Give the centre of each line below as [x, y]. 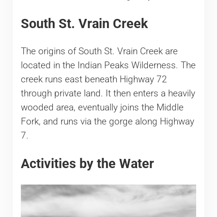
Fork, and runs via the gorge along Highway [107, 122]
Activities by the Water [87, 164]
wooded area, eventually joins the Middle [102, 108]
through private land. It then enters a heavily [108, 94]
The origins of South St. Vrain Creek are [99, 52]
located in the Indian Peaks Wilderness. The [108, 66]
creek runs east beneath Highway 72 [94, 80]
